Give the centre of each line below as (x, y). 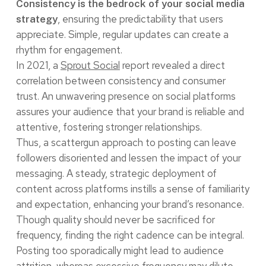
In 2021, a (38, 65)
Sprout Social (90, 65)
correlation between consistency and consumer (121, 80)
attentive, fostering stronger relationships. (109, 127)
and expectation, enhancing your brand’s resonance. (130, 204)
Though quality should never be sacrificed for (115, 219)
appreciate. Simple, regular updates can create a (122, 34)
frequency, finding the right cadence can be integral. (130, 235)
